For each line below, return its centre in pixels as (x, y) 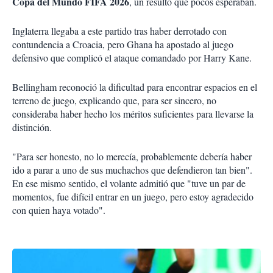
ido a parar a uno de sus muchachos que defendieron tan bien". (132, 170)
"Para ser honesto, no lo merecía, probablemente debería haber (132, 157)
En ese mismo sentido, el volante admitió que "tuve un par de (129, 183)
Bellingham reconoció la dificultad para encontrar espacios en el (135, 87)
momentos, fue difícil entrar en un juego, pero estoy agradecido (133, 197)
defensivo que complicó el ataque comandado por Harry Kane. (132, 58)
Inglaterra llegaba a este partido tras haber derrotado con (119, 31)
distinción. (32, 127)
